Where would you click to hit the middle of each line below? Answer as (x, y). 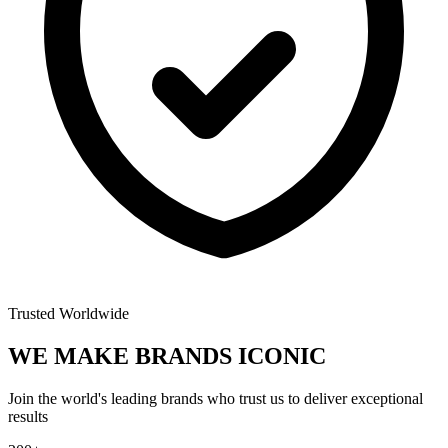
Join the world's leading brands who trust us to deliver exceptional (215, 399)
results (28, 417)
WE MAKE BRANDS (120, 356)
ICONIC (282, 356)
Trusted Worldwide (68, 314)
